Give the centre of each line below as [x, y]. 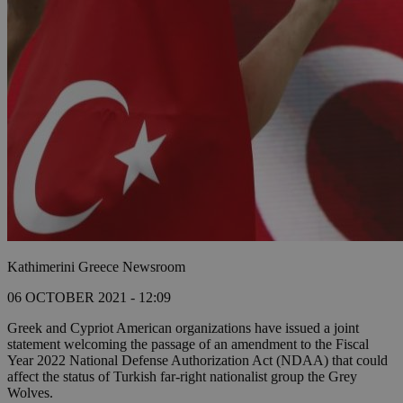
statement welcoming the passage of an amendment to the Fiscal [188, 345]
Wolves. [30, 393]
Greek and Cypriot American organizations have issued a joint [183, 328]
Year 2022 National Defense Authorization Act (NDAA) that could [197, 361]
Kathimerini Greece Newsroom [96, 267]
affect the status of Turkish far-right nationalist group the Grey [182, 377]
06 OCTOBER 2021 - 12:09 [89, 298]
